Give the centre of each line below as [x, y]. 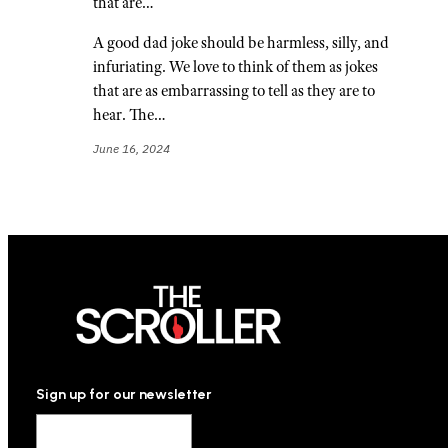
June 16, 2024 [132, 149]
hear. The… [130, 115]
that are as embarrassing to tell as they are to [234, 91]
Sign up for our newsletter [124, 395]
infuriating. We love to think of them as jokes [236, 67]
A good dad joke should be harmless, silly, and [241, 43]
